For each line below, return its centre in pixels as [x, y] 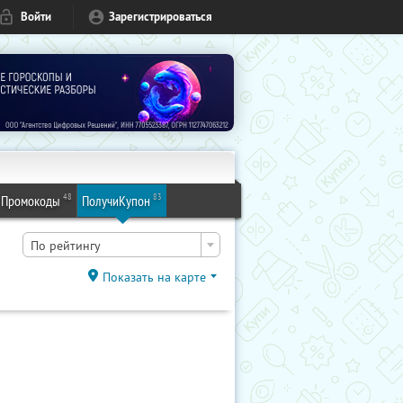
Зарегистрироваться [161, 17]
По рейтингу [66, 246]
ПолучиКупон [116, 201]
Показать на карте [154, 277]
